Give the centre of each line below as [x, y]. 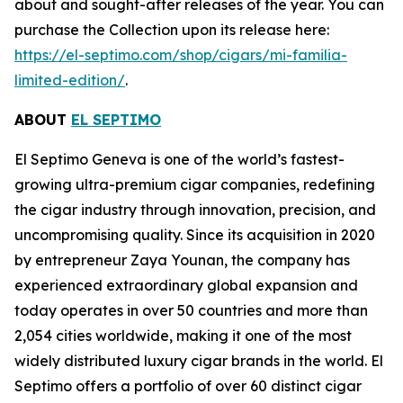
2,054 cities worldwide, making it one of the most [183, 336]
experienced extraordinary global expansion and [186, 285]
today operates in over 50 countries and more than [191, 310]
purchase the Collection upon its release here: [172, 30]
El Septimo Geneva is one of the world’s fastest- [179, 159]
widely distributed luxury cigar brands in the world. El [199, 361]
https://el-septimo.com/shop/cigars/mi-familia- [181, 55]
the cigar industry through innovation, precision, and [195, 210]
